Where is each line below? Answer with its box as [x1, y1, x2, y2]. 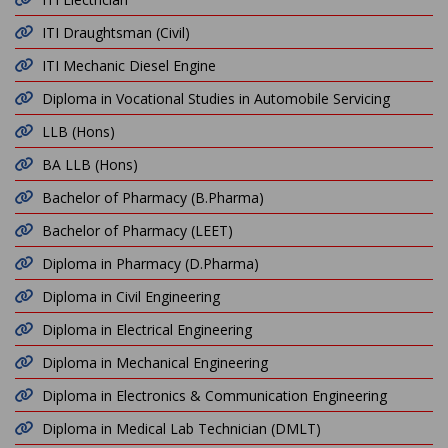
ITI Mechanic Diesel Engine [42, 56, 216, 75]
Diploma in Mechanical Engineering [42, 353, 268, 372]
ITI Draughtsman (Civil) [42, 23, 190, 42]
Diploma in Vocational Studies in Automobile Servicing [42, 89, 390, 108]
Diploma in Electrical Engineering [42, 320, 252, 339]
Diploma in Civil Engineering [42, 287, 220, 306]
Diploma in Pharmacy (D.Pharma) [42, 254, 259, 273]
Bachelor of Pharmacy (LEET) [42, 221, 233, 240]
